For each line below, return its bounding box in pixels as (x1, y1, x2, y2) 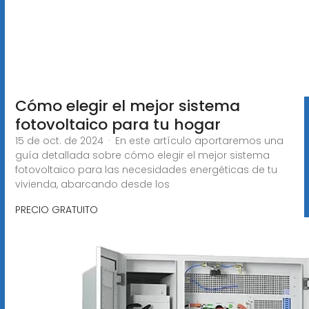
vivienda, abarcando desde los (14, 177, 170, 191)
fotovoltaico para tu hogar (14, 113, 221, 135)
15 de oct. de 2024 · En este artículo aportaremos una (14, 133, 283, 148)
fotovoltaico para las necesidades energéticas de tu (14, 162, 277, 177)
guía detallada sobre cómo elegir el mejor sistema (14, 148, 270, 162)
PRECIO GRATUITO (14, 202, 98, 217)
